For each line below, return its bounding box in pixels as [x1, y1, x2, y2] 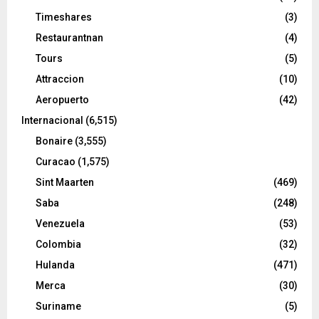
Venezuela [36, 218, 85, 230]
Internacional [21, 115, 83, 127]
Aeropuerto [36, 94, 89, 106]
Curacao [36, 156, 75, 168]
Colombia [36, 239, 81, 251]
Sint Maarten [36, 177, 94, 189]
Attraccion [36, 73, 84, 85]
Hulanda [36, 259, 75, 271]
